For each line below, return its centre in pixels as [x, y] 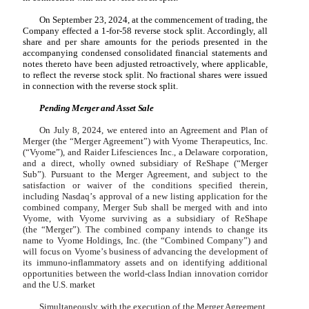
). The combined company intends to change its [172, 230]
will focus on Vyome [62, 252]
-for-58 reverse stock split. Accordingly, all [187, 31]
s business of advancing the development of [185, 252]
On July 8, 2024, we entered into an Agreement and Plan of [153, 130]
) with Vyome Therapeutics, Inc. [207, 141]
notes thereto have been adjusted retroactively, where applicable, [145, 64]
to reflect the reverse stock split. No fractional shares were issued [145, 75]
